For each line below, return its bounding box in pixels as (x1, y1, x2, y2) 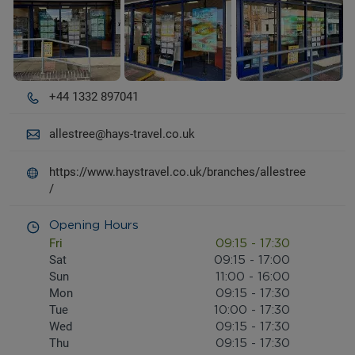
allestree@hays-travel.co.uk (49, 127, 195, 142)
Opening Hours (49, 219, 139, 232)
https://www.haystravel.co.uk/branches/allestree (49, 164, 306, 179)
